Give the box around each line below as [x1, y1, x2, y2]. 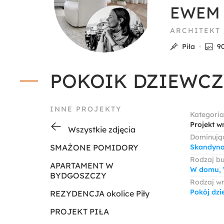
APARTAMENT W [50, 160, 113, 170]
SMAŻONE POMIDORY [50, 142, 138, 152]
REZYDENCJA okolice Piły [50, 188, 149, 198]
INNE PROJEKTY [50, 104, 121, 113]
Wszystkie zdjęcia [68, 124, 135, 134]
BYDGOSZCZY [50, 170, 106, 180]
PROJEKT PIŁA [50, 206, 109, 216]
